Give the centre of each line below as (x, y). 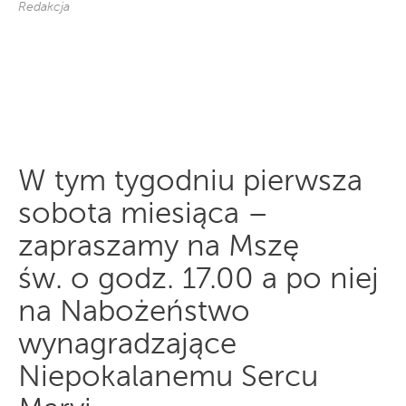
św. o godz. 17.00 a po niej (198, 281)
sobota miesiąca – (143, 216)
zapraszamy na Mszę (159, 248)
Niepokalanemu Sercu (168, 379)
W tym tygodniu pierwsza (190, 183)
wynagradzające (127, 346)
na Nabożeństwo (134, 314)
